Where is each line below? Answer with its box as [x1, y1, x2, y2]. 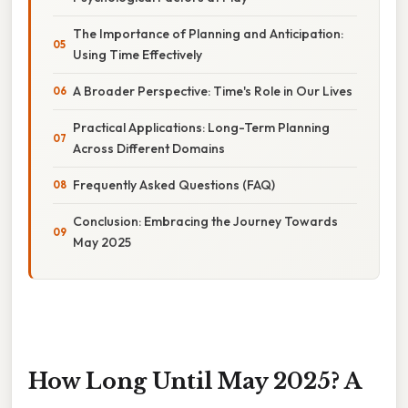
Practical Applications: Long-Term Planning [73, 118, 330, 136]
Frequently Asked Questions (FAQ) [73, 176, 275, 193]
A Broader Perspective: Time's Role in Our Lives [73, 82, 352, 99]
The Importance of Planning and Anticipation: [73, 25, 343, 42]
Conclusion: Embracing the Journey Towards [73, 212, 338, 229]
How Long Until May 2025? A [28, 367, 362, 394]
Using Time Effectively [73, 46, 202, 63]
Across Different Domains [73, 139, 225, 157]
